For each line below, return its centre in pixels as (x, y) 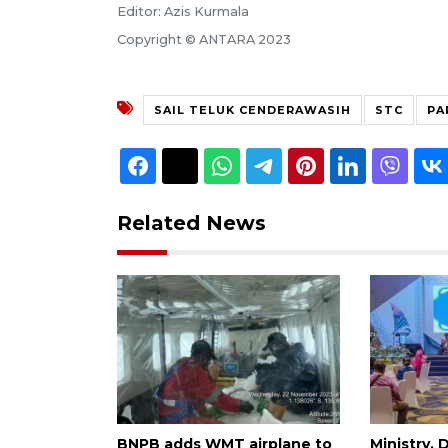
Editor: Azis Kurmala (183, 11)
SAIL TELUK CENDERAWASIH (252, 109)
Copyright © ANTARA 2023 (204, 39)
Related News (191, 222)
